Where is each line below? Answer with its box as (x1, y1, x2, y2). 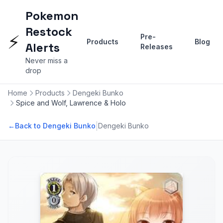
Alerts (25, 40, 60, 55)
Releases (140, 42, 173, 51)
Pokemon (25, 8, 79, 23)
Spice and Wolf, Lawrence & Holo (16, 99, 126, 107)
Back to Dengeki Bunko (15, 121, 96, 130)
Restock (25, 24, 72, 39)
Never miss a (25, 56, 68, 65)
